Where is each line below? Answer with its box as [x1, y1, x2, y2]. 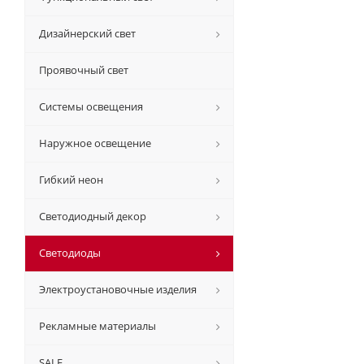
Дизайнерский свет [39, 26, 136, 41]
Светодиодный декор [39, 209, 146, 223]
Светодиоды [39, 245, 101, 260]
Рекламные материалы [39, 318, 156, 333]
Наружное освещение [39, 136, 151, 150]
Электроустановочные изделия [39, 282, 197, 297]
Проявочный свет [39, 63, 128, 77]
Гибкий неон [39, 172, 103, 187]
